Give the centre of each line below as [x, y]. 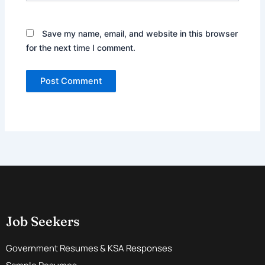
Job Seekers [43, 222]
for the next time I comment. [81, 47]
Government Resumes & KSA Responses [89, 248]
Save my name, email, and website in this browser [140, 33]
